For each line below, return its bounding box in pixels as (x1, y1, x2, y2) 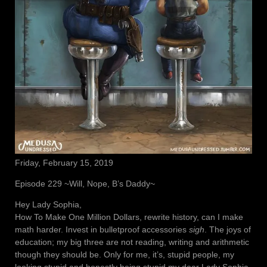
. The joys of (204, 224, 251, 234)
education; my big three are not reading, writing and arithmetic (15, 237, 249, 247)
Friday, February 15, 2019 (15, 157, 113, 167)
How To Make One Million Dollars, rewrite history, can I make (15, 212, 243, 222)
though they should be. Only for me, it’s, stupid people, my (15, 249, 234, 259)
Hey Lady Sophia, (15, 199, 82, 209)
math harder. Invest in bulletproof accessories (15, 224, 189, 234)
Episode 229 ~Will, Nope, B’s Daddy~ (15, 178, 155, 188)
